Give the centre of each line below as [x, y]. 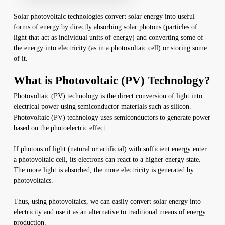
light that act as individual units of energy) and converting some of [108, 37]
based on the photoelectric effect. [60, 128]
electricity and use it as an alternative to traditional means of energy [109, 212]
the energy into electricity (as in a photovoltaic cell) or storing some [110, 48]
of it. [20, 58]
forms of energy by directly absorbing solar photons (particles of [105, 27]
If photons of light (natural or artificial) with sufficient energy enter [110, 149]
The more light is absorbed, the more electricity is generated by [103, 170]
